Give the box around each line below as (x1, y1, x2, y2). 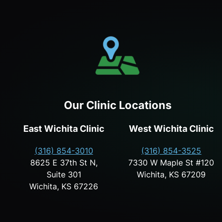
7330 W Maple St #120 (128, 158, 215, 167)
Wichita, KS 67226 (29, 181, 99, 191)
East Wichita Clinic (23, 123, 105, 134)
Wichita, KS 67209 (137, 169, 206, 179)
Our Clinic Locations (63, 99, 171, 111)
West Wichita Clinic (128, 123, 214, 134)
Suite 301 (46, 169, 81, 179)
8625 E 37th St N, (30, 158, 98, 167)
